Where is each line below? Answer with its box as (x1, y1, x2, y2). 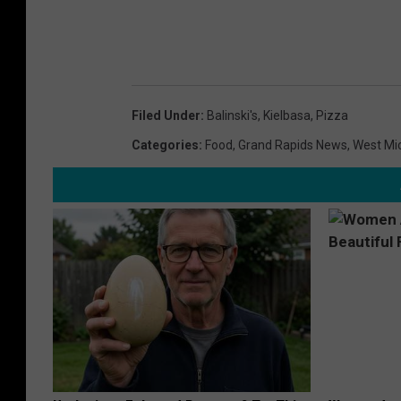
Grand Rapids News (238, 138, 347, 153)
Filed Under (132, 108, 200, 124)
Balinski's (207, 108, 258, 124)
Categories (132, 138, 199, 153)
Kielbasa (263, 108, 311, 124)
